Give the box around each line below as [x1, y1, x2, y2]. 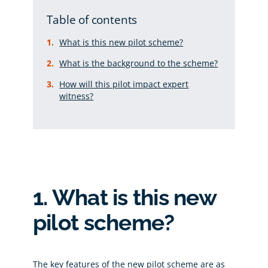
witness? [59, 90, 94, 102]
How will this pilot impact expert [59, 78, 189, 90]
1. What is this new [32, 184, 216, 211]
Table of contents [47, 12, 138, 28]
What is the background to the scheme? [59, 57, 218, 69]
